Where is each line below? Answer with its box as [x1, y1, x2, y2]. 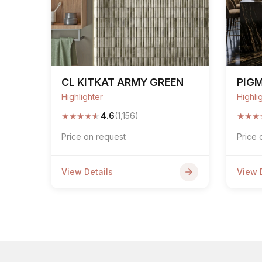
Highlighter [61, 92, 103, 102]
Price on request [61, 132, 126, 142]
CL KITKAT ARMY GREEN [61, 76, 184, 88]
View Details [61, 167, 113, 177]
